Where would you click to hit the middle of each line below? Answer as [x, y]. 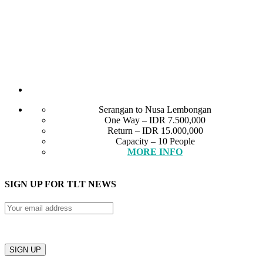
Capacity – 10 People [155, 141]
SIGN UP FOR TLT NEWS [60, 184]
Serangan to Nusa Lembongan [155, 109]
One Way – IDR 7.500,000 [155, 120]
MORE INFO [155, 151]
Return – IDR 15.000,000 [155, 130]
